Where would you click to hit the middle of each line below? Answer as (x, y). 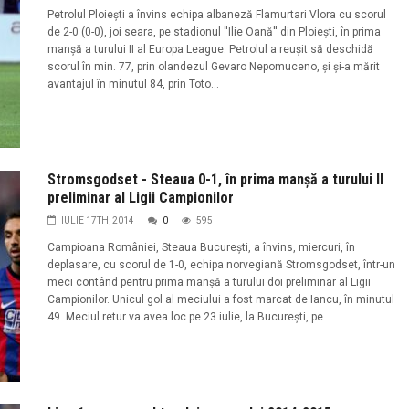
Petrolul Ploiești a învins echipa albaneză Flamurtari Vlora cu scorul (216, 14)
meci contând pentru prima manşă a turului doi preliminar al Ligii (209, 283)
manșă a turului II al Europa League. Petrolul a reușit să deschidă (210, 49)
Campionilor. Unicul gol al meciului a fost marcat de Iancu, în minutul (220, 300)
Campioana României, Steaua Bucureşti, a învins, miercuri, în (201, 248)
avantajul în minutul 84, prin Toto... (133, 84)
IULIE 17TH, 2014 (97, 221)
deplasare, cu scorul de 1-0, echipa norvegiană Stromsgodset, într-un (221, 265)
